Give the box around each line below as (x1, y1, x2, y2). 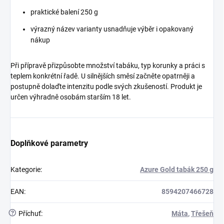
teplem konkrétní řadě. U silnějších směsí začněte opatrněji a (10, 72, 195, 80)
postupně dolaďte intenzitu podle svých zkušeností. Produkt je (10, 82, 202, 91)
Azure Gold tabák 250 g (140, 165, 213, 174)
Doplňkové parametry (10, 138, 88, 148)
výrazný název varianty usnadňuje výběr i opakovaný (30, 25, 193, 33)
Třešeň (191, 209, 213, 218)
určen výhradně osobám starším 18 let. (10, 93, 131, 101)
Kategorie (10, 165, 40, 174)
